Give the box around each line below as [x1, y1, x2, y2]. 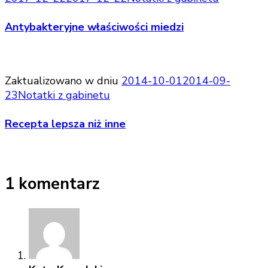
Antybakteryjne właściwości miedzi [5, 19, 184, 34]
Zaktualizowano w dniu [5, 73, 121, 88]
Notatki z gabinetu [18, 87, 110, 102]
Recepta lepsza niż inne [5, 116, 126, 131]
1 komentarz [5, 172, 100, 195]
